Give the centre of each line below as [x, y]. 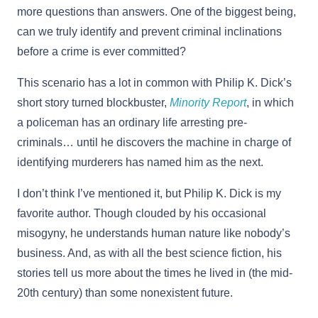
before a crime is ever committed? [102, 51]
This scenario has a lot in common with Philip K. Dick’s [154, 82]
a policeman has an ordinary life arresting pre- [132, 122]
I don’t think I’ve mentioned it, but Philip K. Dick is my [149, 193]
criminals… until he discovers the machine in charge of [154, 142]
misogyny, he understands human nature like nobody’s [154, 233]
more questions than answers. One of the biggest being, [157, 11]
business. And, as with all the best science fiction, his [149, 253]
